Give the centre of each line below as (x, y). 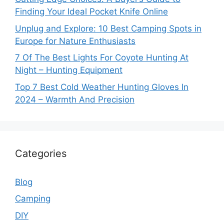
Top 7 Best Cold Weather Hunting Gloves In (102, 87)
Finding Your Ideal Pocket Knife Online (91, 12)
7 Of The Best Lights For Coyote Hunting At (102, 58)
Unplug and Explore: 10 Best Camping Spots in (108, 28)
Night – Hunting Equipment (69, 70)
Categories (41, 153)
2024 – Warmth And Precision (75, 99)
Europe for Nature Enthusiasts (75, 41)
